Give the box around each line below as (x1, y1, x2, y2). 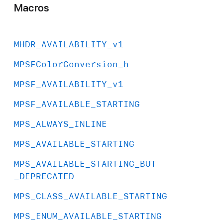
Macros (14, 1, 49, 14)
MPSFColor (14, 58, 63, 70)
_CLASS (30, 190, 63, 202)
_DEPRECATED (14, 170, 74, 182)
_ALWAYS (30, 118, 69, 129)
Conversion (63, 58, 118, 70)
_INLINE (69, 118, 107, 129)
